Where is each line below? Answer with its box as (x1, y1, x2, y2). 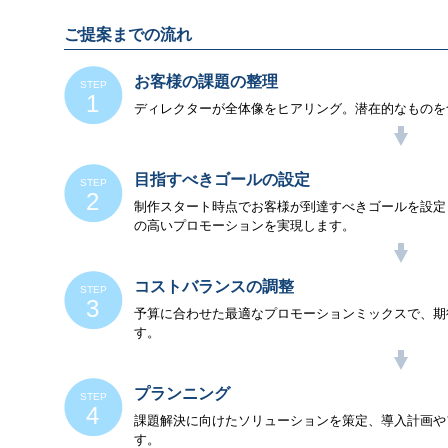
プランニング (134, 385, 230, 402)
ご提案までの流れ (64, 26, 192, 43)
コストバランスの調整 (134, 278, 294, 295)
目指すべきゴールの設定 (134, 171, 310, 188)
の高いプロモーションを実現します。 (134, 218, 355, 233)
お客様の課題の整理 (134, 73, 278, 90)
